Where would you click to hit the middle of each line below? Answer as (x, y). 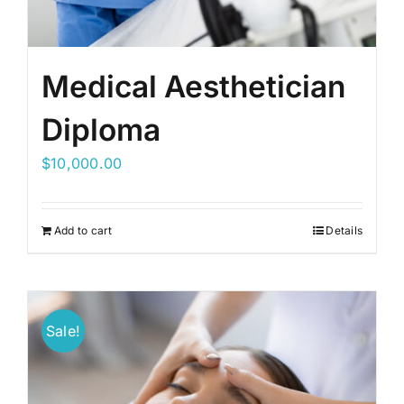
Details (344, 230)
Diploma (101, 130)
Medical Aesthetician (193, 87)
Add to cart (83, 230)
